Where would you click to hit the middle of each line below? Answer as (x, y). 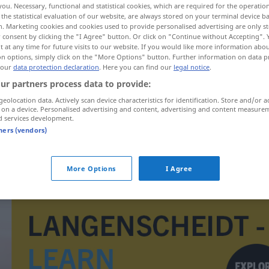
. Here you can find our (136, 67)
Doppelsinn (117, 133)
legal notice (192, 67)
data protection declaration (56, 67)
